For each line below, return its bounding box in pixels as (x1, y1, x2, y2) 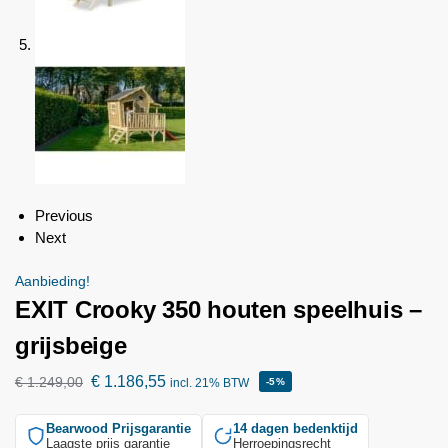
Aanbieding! (15, 273, 90, 290)
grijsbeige (15, 332, 127, 360)
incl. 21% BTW (170, 376, 249, 391)
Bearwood (46, 421, 108, 437)
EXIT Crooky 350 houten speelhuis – (15, 296, 422, 324)
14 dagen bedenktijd (233, 421, 358, 437)
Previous (35, 207, 93, 225)
